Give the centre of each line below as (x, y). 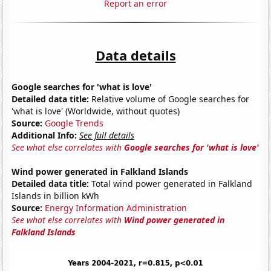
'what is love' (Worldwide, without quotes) (96, 111)
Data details (135, 55)
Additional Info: (44, 135)
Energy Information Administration (116, 207)
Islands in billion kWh (56, 195)
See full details (107, 135)
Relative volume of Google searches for (169, 99)
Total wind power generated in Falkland (171, 183)
